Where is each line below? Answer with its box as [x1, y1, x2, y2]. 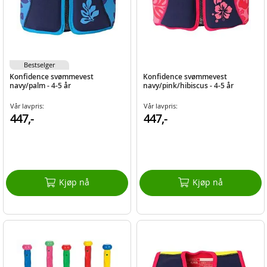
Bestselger [24, 60, 55, 70]
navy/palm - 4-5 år [10, 80, 72, 91]
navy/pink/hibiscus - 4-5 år [142, 80, 234, 91]
